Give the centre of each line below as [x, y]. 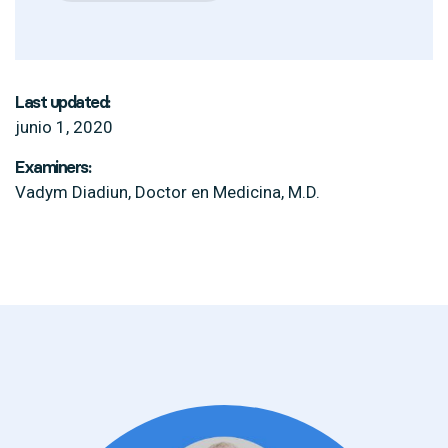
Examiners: [52, 167]
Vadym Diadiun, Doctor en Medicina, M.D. [167, 192]
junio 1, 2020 [64, 127]
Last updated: [62, 102]
